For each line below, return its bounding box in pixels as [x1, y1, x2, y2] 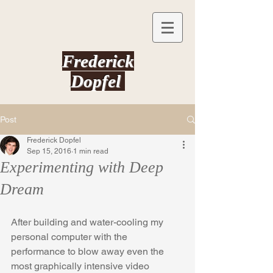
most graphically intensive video [11, 260, 152, 272]
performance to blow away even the [11, 246, 166, 257]
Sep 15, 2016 [27, 147, 71, 155]
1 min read [73, 147, 108, 155]
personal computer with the [11, 231, 130, 243]
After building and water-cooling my [11, 216, 166, 228]
